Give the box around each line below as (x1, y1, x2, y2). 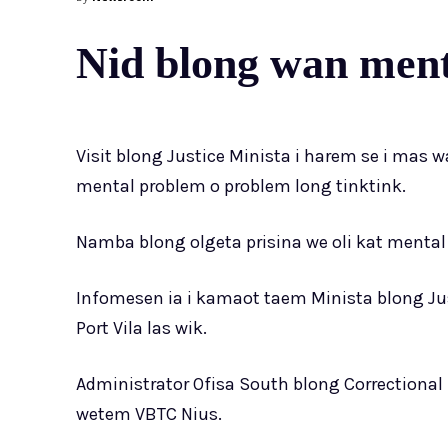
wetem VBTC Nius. (76, 403, 222, 426)
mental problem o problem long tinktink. (76, 175, 406, 198)
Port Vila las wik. (76, 317, 207, 340)
